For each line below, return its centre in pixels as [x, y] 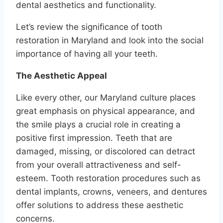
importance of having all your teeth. [87, 54]
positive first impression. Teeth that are [94, 138]
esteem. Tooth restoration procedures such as [108, 178]
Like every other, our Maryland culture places [106, 98]
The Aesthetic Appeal [61, 76]
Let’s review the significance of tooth [89, 27]
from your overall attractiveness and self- [99, 165]
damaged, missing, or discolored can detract [106, 152]
